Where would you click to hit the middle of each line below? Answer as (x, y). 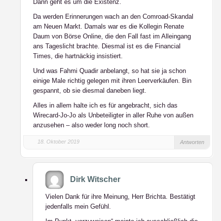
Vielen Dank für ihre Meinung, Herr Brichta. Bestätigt (120, 197)
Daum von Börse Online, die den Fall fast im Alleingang (112, 36)
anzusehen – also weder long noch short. (92, 125)
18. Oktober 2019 (58, 142)
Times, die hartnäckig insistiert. (78, 56)
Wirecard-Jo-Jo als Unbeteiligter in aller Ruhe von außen (113, 115)
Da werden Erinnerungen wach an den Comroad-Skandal (113, 17)
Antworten (192, 142)
